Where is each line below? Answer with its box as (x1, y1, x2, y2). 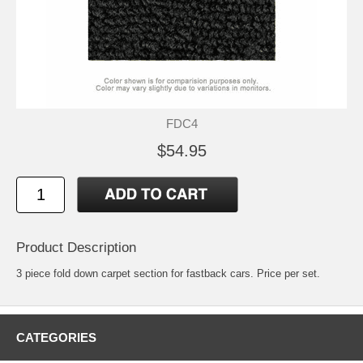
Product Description (16, 239, 136, 255)
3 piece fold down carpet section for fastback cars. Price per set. (16, 267, 320, 280)
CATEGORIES (16, 330, 96, 344)
